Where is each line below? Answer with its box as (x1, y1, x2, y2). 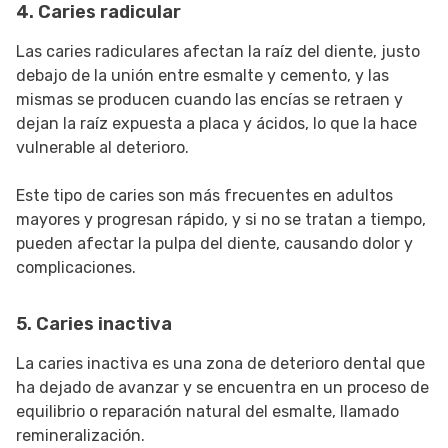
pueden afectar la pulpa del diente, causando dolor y (16, 234, 413, 254)
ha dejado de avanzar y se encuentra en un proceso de (16, 378, 429, 398)
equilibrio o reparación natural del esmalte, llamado (16, 402, 399, 422)
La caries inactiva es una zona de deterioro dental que (16, 354, 425, 374)
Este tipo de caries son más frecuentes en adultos (16, 186, 393, 206)
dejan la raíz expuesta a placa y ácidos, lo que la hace (16, 114, 417, 134)
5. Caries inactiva (16, 313, 172, 336)
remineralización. (16, 426, 145, 446)
